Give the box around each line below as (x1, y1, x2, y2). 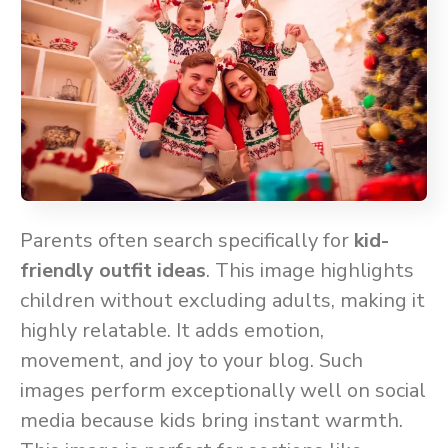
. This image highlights (206, 257, 414, 285)
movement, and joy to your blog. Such (20, 347, 363, 375)
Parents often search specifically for (20, 227, 354, 255)
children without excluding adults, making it (20, 287, 425, 315)
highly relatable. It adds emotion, (20, 317, 324, 345)
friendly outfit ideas (20, 257, 206, 285)
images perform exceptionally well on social (20, 377, 426, 405)
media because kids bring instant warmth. (20, 407, 403, 435)
